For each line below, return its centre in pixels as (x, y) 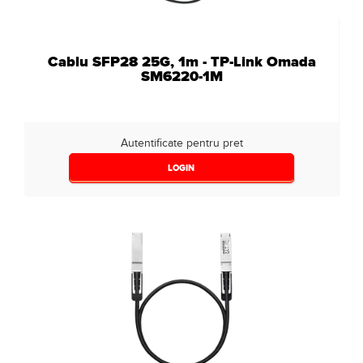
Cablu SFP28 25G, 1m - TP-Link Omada (181, 62)
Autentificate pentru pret (181, 143)
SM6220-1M (181, 76)
